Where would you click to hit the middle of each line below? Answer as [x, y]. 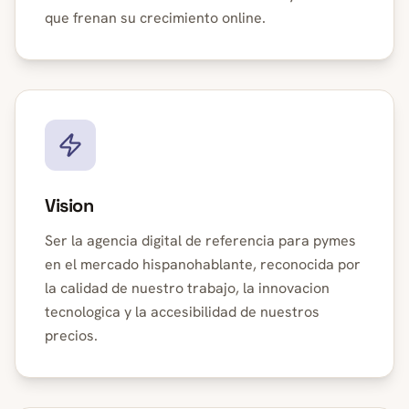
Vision [69, 205]
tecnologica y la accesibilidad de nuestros [182, 312]
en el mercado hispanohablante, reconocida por [203, 264]
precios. [71, 336]
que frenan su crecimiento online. [155, 18]
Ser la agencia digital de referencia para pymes [200, 241]
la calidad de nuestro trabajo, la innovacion [187, 288]
